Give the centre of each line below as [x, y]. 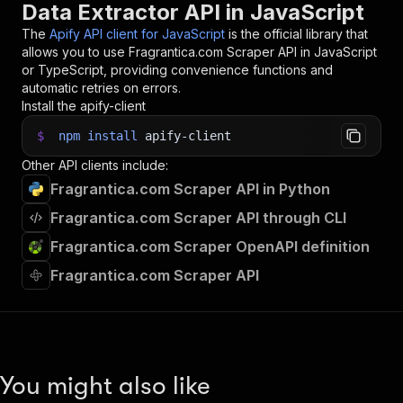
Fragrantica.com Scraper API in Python [190, 189]
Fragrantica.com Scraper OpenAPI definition [210, 246]
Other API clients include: [95, 165]
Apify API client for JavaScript [137, 34]
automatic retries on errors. [101, 88]
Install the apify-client [84, 106]
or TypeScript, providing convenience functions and [177, 70]
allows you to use [75, 52]
